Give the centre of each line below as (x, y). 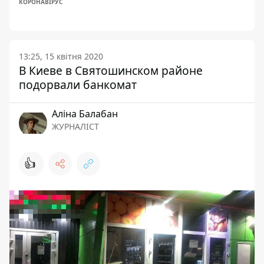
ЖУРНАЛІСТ (75, 127)
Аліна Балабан (85, 114)
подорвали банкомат (78, 85)
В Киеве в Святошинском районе (111, 71)
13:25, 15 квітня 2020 (61, 57)
